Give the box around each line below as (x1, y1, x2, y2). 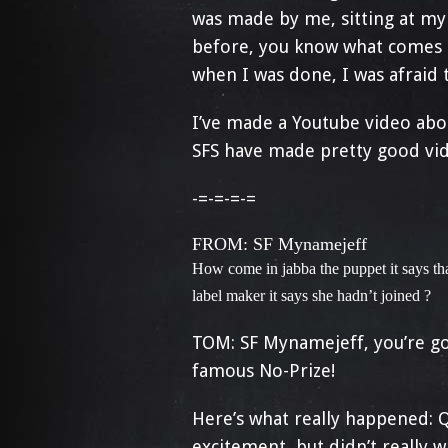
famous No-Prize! (192, 360, 335, 381)
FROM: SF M (192, 234, 294, 254)
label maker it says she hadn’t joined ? (192, 287, 431, 304)
